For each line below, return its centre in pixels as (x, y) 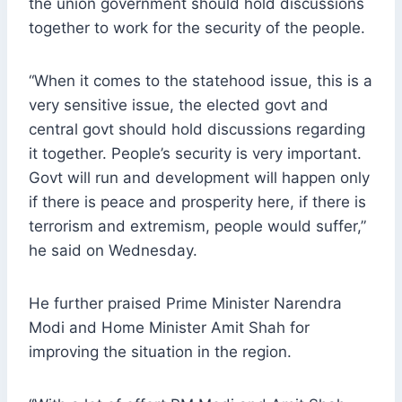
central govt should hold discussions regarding (197, 130)
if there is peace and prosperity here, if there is (197, 202)
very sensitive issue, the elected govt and (179, 105)
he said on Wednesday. (113, 251)
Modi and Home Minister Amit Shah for (169, 328)
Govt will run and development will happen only (199, 178)
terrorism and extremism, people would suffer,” (197, 227)
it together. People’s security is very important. (195, 154)
